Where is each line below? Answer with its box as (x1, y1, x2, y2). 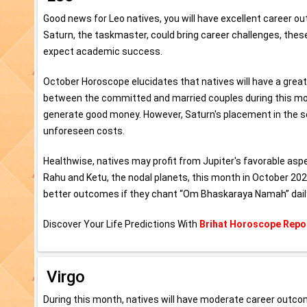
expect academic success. (43, 45, 162, 57)
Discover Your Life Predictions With (43, 218, 199, 230)
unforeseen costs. (43, 125, 125, 136)
